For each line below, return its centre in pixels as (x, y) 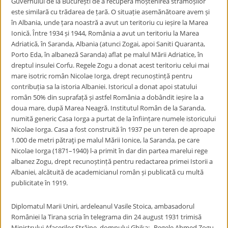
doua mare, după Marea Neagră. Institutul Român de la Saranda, (109, 108)
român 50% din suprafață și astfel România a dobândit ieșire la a (108, 97)
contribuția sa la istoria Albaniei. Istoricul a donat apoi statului (104, 87)
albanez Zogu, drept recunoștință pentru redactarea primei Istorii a (112, 161)
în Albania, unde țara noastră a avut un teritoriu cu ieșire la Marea (110, 22)
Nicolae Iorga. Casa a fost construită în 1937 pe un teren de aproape (113, 129)
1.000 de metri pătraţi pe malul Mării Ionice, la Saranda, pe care (106, 140)
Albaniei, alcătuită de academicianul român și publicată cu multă (108, 172)
